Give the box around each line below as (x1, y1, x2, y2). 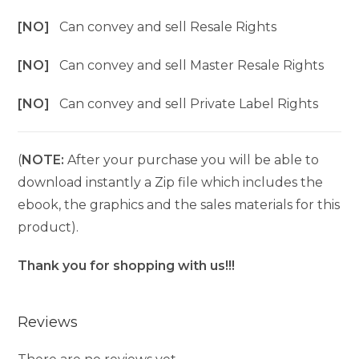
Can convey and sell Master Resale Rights (59, 58, 325, 73)
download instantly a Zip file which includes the (18, 175, 324, 190)
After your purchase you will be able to (64, 152, 320, 167)
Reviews (18, 313, 79, 331)
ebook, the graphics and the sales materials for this (18, 197, 341, 212)
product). (18, 220, 79, 235)
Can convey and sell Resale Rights (59, 19, 277, 34)
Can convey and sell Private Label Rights (59, 96, 319, 111)
